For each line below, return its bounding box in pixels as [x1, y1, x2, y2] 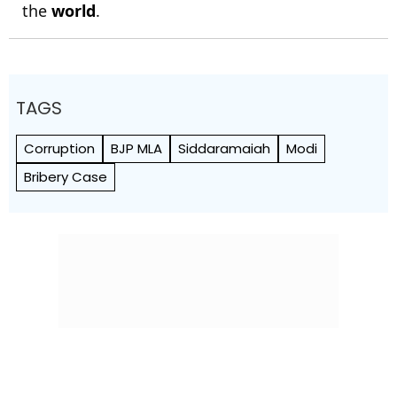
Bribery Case [24, 167, 107, 186]
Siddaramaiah [178, 139, 270, 158]
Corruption [24, 139, 95, 158]
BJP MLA [111, 139, 162, 158]
